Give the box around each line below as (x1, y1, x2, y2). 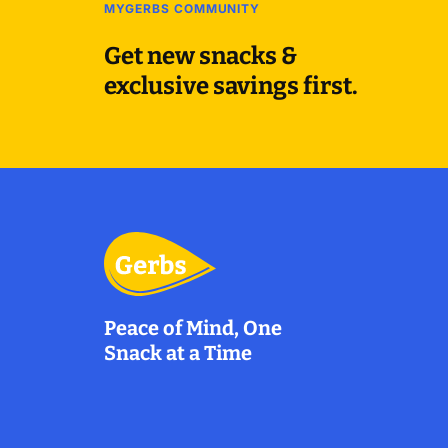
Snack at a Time (104, 341, 252, 366)
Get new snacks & (104, 41, 297, 70)
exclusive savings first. (104, 71, 358, 100)
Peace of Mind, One (104, 316, 282, 341)
